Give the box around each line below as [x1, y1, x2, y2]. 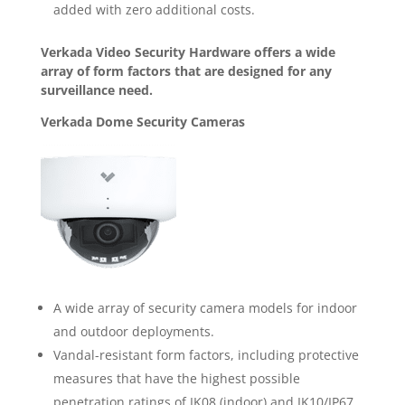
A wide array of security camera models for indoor [52, 298, 357, 316]
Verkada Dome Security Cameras [40, 112, 245, 130]
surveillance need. [40, 80, 153, 99]
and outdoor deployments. [52, 322, 214, 340]
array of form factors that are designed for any [40, 61, 332, 80]
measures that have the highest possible [52, 369, 300, 387]
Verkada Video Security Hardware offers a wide [40, 42, 335, 61]
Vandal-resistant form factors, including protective [52, 345, 359, 363]
